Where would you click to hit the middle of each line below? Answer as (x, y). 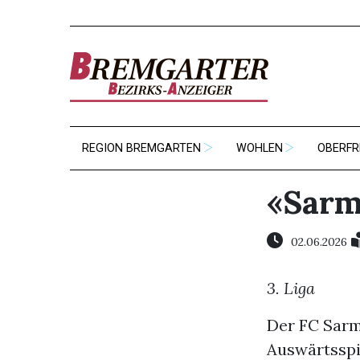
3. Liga (290, 288)
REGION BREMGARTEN (141, 148)
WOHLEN (259, 148)
